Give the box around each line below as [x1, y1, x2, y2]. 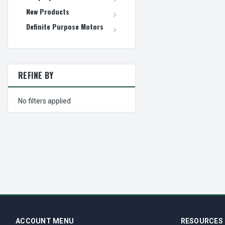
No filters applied [18, 96, 71, 105]
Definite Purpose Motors [26, 21, 103, 32]
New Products [26, 6, 69, 17]
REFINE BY [18, 69, 54, 81]
